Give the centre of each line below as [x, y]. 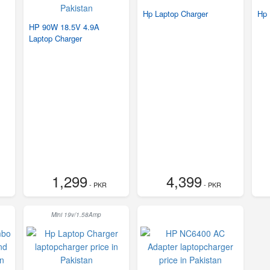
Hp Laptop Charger [176, 14]
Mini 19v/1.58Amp [77, 215]
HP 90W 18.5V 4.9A [64, 27]
